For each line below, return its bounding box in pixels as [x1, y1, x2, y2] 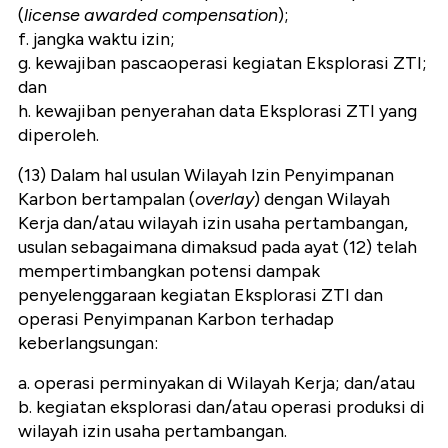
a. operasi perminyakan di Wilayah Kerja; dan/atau [18, 371, 415, 394]
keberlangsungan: [18, 331, 158, 354]
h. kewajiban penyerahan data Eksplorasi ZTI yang [18, 99, 417, 122]
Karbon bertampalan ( [18, 187, 195, 210]
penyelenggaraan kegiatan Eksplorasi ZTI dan [18, 283, 383, 306]
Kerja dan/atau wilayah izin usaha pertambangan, [18, 211, 408, 234]
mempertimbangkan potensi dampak [18, 259, 320, 282]
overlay [195, 187, 254, 210]
